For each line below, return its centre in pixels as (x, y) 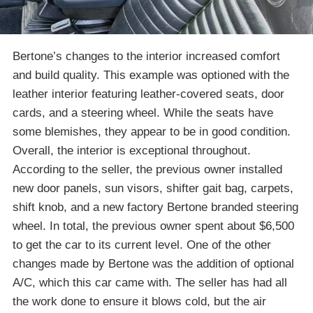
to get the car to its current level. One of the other (142, 245)
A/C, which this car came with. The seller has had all (150, 282)
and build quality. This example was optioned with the (151, 75)
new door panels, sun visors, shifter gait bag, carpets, (153, 188)
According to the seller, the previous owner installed (147, 169)
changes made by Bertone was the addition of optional (153, 263)
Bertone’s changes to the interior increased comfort (146, 56)
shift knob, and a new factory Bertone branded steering (155, 207)
